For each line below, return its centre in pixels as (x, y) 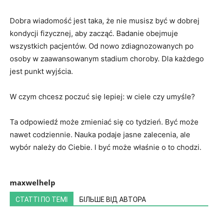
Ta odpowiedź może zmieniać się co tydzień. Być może (104, 122)
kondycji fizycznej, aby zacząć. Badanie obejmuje (94, 34)
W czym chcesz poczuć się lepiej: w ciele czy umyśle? (102, 97)
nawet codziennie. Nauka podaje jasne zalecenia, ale (100, 135)
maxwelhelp (33, 183)
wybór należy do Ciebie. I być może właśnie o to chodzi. (106, 147)
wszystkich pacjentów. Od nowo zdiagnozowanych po (102, 46)
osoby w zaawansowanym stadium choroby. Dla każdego (107, 59)
